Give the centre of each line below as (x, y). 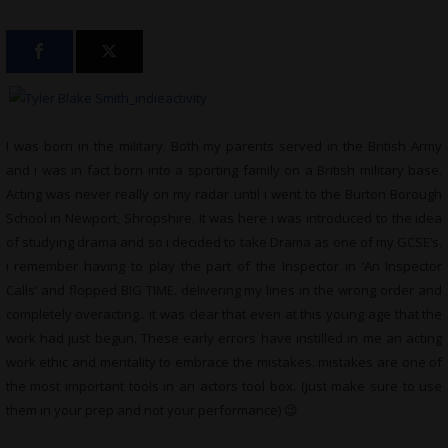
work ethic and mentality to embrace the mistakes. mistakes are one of (224, 362)
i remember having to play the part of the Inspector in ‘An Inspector (224, 266)
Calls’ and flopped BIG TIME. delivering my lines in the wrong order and (224, 290)
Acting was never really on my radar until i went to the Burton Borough (224, 194)
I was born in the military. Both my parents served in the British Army (224, 146)
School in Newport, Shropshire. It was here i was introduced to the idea (224, 218)
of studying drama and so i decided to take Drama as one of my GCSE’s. (224, 242)
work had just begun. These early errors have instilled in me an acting (224, 338)
